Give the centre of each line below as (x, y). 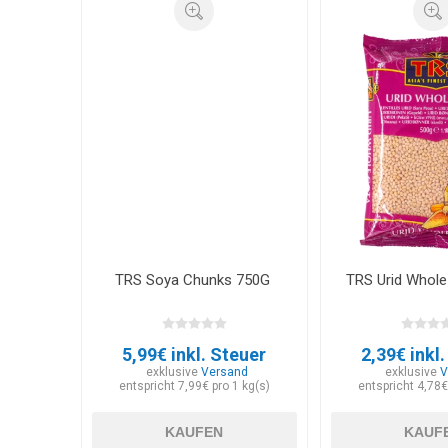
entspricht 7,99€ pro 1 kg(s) (194, 385)
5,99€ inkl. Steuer (194, 354)
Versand (224, 371)
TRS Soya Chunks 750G (194, 279)
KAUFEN (194, 431)
